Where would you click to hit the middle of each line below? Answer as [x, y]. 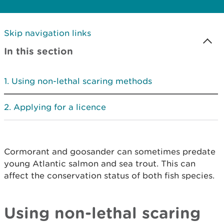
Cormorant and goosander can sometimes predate [110, 151]
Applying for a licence [60, 107]
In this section [38, 51]
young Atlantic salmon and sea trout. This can [100, 163]
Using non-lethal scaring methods [82, 81]
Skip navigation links [47, 33]
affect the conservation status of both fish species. [109, 175]
